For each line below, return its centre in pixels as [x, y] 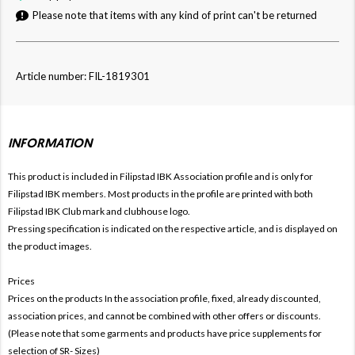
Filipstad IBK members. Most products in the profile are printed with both [160, 193]
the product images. [50, 246]
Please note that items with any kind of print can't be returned [176, 15]
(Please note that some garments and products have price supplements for [165, 333]
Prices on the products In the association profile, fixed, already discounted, [164, 298]
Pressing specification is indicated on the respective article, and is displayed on [173, 228]
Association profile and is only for [243, 176]
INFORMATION [50, 144]
